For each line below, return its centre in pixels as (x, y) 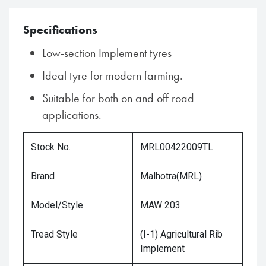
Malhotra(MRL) (171, 176)
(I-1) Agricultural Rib (181, 235)
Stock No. (51, 147)
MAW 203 (160, 205)
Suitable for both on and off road (118, 98)
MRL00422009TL (177, 147)
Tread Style (54, 235)
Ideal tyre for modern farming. (113, 76)
